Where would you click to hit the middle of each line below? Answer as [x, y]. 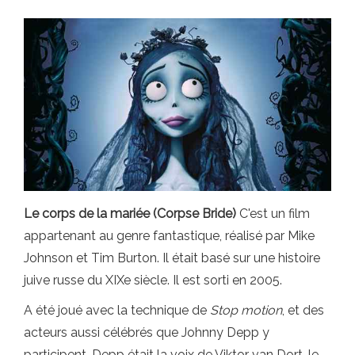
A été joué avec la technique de [117, 311]
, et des [303, 311]
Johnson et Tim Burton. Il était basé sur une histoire [172, 258]
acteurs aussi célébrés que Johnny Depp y [147, 333]
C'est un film [273, 214]
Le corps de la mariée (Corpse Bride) [130, 214]
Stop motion [246, 311]
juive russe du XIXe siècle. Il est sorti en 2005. [153, 281]
